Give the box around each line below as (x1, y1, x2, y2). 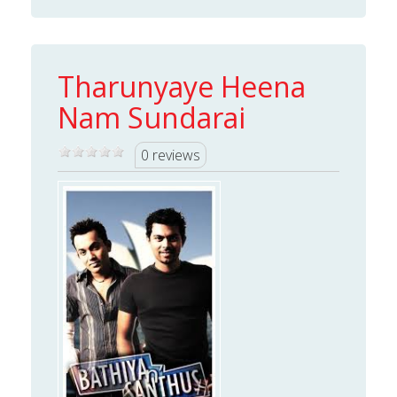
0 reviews (141, 145, 200, 166)
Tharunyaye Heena (58, 67, 306, 106)
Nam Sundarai (58, 98, 245, 137)
